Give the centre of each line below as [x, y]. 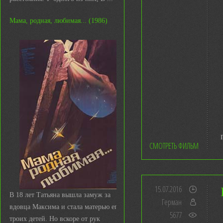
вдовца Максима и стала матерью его [65, 207]
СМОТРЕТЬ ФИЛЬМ [174, 146]
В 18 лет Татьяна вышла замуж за [60, 195]
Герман [172, 202]
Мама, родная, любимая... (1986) [58, 21]
